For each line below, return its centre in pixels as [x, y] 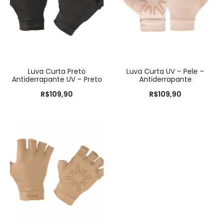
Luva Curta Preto [57, 71]
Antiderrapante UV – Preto [57, 79]
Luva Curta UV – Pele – [165, 71]
